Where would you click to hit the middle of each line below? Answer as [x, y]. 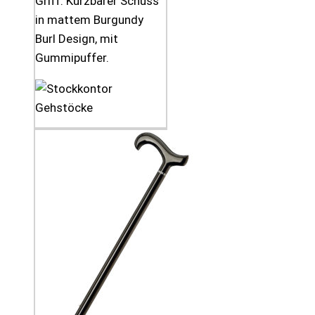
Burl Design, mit [77, 39]
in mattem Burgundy [89, 20]
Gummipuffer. [72, 58]
